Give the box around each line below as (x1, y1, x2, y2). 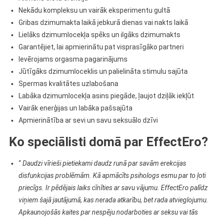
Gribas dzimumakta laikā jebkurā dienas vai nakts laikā (18, 19, 188, 26)
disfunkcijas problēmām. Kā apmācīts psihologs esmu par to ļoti (18, 172, 206, 179)
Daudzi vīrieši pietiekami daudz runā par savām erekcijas (22, 159, 186, 167)
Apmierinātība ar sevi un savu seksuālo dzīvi (18, 116, 158, 124)
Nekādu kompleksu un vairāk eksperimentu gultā (18, 6, 170, 14)
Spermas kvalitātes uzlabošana (18, 80, 118, 88)
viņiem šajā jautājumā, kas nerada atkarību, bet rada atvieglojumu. (18, 196, 208, 204)
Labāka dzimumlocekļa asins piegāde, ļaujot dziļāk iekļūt (18, 92, 194, 100)
